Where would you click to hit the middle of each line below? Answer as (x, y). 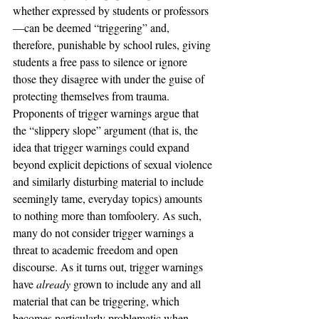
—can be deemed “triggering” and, (93, 27)
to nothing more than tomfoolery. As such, (109, 215)
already (53, 284)
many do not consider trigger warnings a (105, 232)
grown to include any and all (137, 284)
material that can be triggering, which (98, 301)
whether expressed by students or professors (111, 10)
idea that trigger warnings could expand (103, 147)
